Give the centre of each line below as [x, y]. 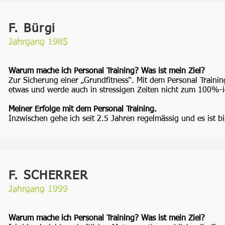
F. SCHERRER [49, 176]
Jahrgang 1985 [38, 42]
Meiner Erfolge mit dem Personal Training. [83, 109]
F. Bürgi [32, 29]
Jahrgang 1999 [38, 189]
